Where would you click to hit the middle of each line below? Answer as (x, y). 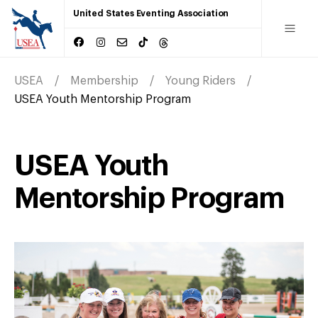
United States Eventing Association (151, 13)
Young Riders (201, 81)
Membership (104, 81)
